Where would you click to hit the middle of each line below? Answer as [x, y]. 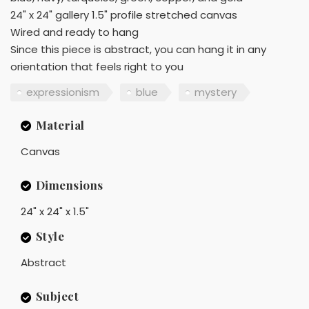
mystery [216, 92]
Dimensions [69, 185]
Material [60, 124]
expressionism [63, 92]
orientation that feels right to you [97, 66]
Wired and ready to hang [74, 32]
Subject [57, 296]
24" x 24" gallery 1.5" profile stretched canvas [124, 14]
